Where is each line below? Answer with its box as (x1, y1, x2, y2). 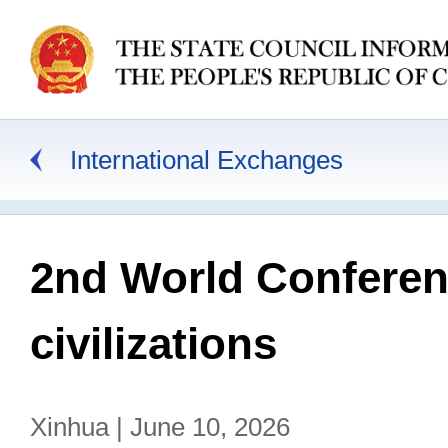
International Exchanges (70, 145, 343, 175)
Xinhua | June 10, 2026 (30, 412, 290, 442)
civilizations (30, 319, 277, 368)
